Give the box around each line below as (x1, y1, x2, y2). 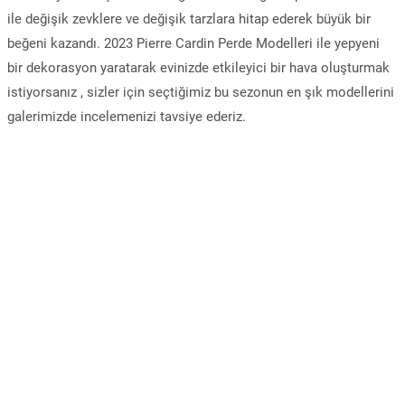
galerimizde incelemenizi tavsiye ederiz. (7, 108, 246, 125)
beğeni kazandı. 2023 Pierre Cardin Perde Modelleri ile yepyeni (7, 35, 380, 52)
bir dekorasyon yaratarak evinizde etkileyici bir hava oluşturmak (7, 60, 390, 76)
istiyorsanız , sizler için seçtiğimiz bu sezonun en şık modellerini (7, 84, 394, 100)
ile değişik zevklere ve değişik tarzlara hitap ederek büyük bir (7, 11, 371, 27)
